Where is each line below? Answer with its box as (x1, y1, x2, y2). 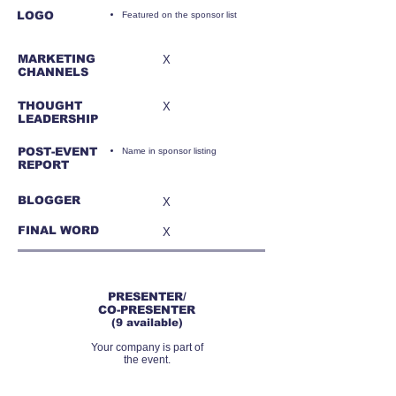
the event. (123, 354, 171, 366)
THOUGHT (18, 99, 82, 112)
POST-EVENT (18, 145, 97, 158)
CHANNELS (18, 65, 88, 79)
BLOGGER (18, 194, 80, 207)
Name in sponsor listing (122, 146, 217, 156)
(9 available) (110, 316, 183, 329)
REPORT (18, 158, 69, 171)
